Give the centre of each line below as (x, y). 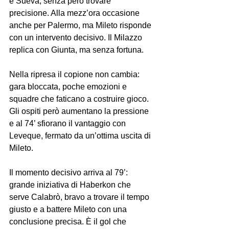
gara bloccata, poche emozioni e (69, 87)
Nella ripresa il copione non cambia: (75, 75)
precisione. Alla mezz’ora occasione (75, 13)
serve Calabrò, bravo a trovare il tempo (80, 197)
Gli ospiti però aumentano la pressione (80, 111)
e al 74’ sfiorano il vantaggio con (68, 124)
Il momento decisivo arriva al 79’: (70, 173)
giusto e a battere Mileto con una (69, 210)
